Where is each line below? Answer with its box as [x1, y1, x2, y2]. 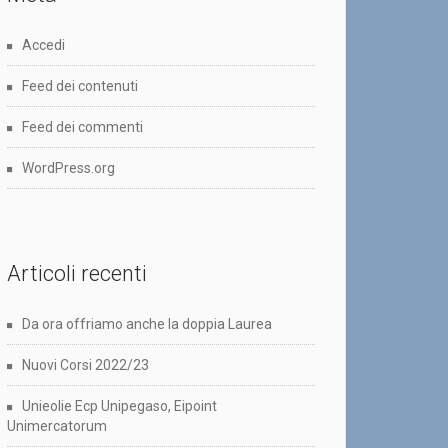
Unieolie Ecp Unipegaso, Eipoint [22, 398, 217, 415]
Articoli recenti [7, 261, 147, 287]
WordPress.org [22, 160, 115, 177]
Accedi [22, 37, 65, 54]
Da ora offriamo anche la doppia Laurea [22, 316, 272, 333]
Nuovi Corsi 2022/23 [22, 357, 149, 374]
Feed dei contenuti [22, 78, 138, 95]
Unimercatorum [7, 418, 107, 435]
